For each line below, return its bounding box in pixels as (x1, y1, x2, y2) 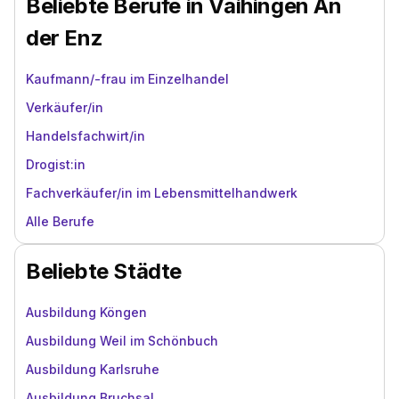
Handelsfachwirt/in (26, 128, 145, 143)
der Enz (26, 25, 103, 51)
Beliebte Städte (26, 258, 182, 284)
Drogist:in (26, 157, 85, 172)
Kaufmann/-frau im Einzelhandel (26, 71, 229, 86)
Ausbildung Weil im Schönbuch (26, 333, 218, 348)
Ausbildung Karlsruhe (26, 362, 159, 377)
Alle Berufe (26, 214, 94, 229)
